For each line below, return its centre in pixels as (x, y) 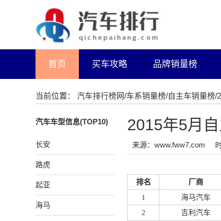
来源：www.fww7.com (169, 145)
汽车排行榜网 (101, 96)
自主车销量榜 (191, 96)
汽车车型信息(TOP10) (72, 122)
